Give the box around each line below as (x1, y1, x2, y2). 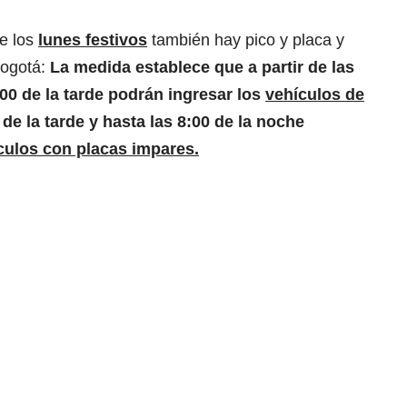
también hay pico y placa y (147, 31, 344, 50)
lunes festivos (38, 31, 147, 50)
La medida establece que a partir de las (50, 58, 354, 77)
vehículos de (265, 85, 364, 104)
